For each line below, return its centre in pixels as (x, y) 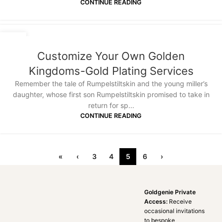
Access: (157, 201)
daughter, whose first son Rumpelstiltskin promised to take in (111, 95)
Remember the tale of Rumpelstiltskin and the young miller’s (111, 84)
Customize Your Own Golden (111, 56)
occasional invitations (175, 211)
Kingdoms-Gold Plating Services (111, 71)
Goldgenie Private (170, 192)
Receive (181, 201)
